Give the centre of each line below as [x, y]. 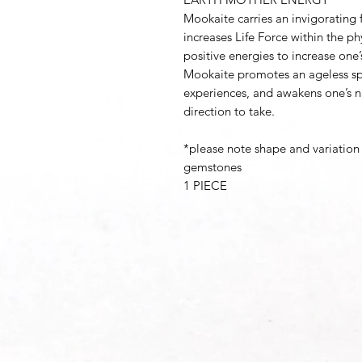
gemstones [213, 167]
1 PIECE [205, 185]
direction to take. [229, 111]
